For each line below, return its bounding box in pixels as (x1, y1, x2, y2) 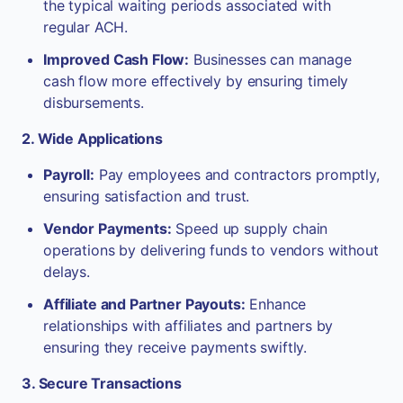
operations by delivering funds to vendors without (43, 241, 379, 260)
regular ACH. (43, 18, 129, 37)
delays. (43, 263, 90, 282)
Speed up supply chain (171, 219, 328, 238)
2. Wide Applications (22, 130, 163, 148)
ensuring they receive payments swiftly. (43, 338, 308, 357)
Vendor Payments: (43, 219, 172, 238)
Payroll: (43, 166, 94, 184)
